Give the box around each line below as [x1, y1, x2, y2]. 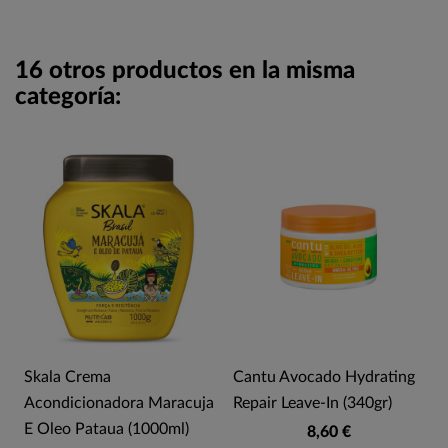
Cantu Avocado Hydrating [233, 369, 415, 386]
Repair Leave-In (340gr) [233, 395, 392, 412]
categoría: [15, 85, 121, 110]
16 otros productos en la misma [15, 59, 355, 84]
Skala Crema [24, 369, 111, 386]
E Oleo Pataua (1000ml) [24, 421, 189, 438]
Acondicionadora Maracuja [24, 395, 214, 412]
